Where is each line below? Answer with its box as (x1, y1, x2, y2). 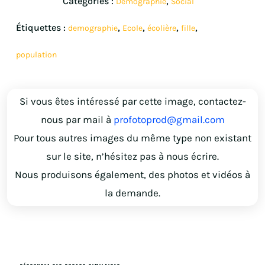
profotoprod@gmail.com (113, 114, 225, 126)
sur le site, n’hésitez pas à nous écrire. (46, 150, 219, 163)
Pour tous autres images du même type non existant (14, 132, 251, 144)
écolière (147, 23, 176, 34)
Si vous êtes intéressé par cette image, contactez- (19, 95, 246, 108)
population (16, 50, 57, 60)
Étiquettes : (16, 22, 68, 34)
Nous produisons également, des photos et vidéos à (15, 169, 250, 181)
